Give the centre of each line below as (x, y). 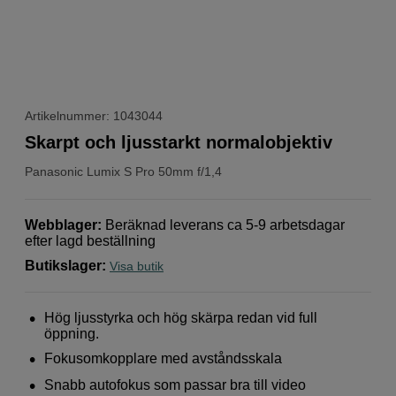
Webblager (61, 225)
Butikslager (63, 265)
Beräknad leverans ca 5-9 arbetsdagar (225, 225)
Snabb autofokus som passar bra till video (175, 385)
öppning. (72, 333)
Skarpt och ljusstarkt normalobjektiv (179, 142)
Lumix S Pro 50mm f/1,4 (154, 171)
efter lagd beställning (90, 240)
